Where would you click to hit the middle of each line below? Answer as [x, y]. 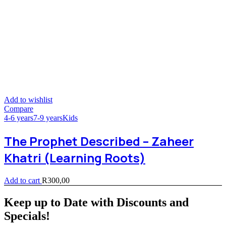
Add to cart [23, 180]
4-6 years [19, 118]
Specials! [27, 216]
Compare [19, 109]
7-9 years [48, 118]
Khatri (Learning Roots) [75, 158]
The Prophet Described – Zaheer [99, 141]
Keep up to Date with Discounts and [96, 202]
